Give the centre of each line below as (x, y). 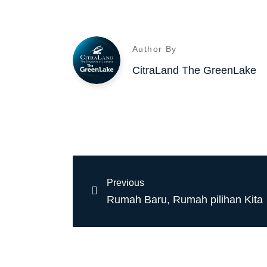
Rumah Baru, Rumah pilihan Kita (185, 199)
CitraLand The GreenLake (194, 71)
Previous (125, 182)
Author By (155, 49)
